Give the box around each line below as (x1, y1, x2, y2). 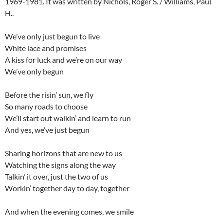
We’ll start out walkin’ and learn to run (5, 113, 131, 123)
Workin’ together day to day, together (5, 183, 129, 193)
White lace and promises (5, 43, 87, 53)
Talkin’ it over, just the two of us (5, 171, 108, 181)
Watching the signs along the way (5, 160, 116, 169)
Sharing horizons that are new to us (5, 148, 122, 158)
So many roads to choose (5, 101, 88, 111)
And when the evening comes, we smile (5, 206, 134, 216)
